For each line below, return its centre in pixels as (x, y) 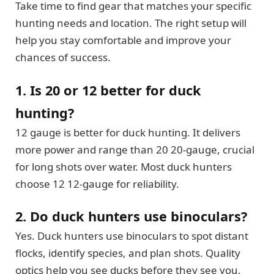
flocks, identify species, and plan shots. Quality (128, 253)
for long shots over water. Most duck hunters (124, 166)
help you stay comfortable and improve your (123, 40)
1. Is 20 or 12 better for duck (108, 90)
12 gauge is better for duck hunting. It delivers (128, 132)
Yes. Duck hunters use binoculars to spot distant (132, 236)
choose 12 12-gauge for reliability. (97, 183)
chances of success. (63, 57)
